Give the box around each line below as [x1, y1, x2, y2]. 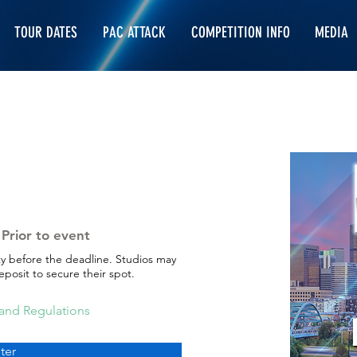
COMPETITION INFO [190, 23, 290, 41]
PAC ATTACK [102, 23, 166, 41]
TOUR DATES [14, 23, 77, 41]
